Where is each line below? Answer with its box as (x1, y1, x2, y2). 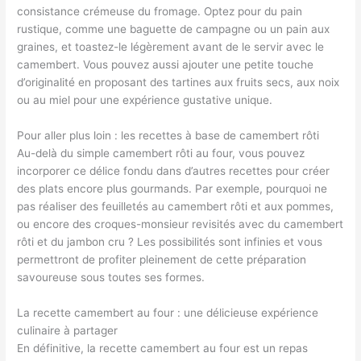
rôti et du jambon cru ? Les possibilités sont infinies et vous (17, 235, 323, 249)
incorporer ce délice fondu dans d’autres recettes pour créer (17, 164, 330, 178)
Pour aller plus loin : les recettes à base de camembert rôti (17, 129, 320, 143)
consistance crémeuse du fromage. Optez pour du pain (17, 5, 303, 19)
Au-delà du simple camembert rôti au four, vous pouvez (17, 147, 305, 160)
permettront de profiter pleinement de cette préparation (17, 253, 307, 267)
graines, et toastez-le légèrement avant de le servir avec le (17, 40, 325, 54)
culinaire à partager (17, 324, 118, 338)
